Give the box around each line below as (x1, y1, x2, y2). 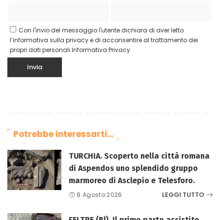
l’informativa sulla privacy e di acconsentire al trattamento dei (10, 35, 198, 44)
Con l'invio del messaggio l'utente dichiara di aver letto (19, 26, 184, 34)
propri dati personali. (10, 45, 72, 54)
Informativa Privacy (72, 45, 130, 54)
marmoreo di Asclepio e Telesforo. (69, 175, 195, 185)
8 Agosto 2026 (77, 190, 122, 199)
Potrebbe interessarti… (13, 128, 113, 140)
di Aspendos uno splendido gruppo (69, 163, 198, 173)
